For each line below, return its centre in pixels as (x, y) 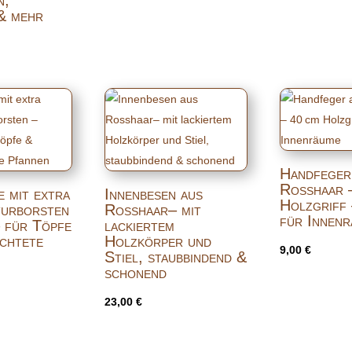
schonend (135, 272)
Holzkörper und (158, 241)
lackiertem (139, 225)
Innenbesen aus (153, 194)
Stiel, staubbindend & (175, 257)
